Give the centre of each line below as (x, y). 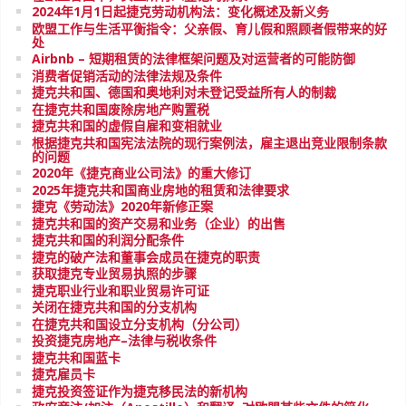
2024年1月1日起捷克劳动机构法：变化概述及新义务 (180, 11)
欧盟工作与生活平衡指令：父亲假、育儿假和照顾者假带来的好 (209, 28)
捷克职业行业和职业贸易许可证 (121, 290)
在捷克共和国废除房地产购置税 (121, 109)
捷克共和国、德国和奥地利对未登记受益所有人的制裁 (184, 92)
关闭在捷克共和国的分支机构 (114, 307)
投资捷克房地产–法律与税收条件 (124, 340)
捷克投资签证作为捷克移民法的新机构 (140, 391)
